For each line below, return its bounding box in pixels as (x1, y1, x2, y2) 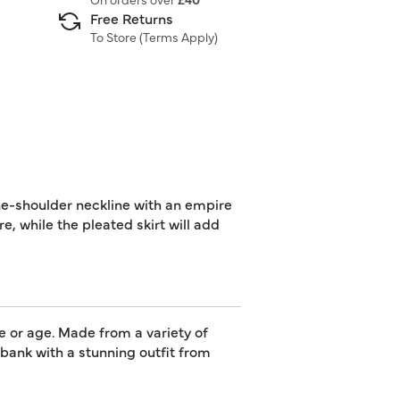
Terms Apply (143, 28, 214, 46)
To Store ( (90, 28, 143, 46)
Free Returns (90, 8, 173, 28)
